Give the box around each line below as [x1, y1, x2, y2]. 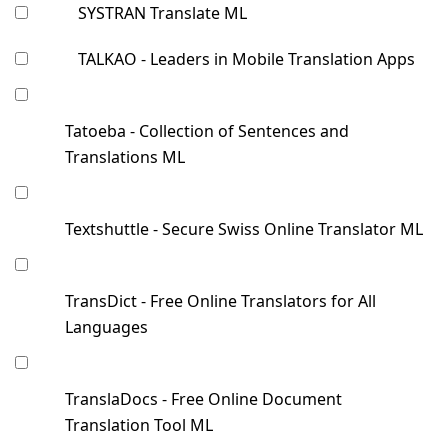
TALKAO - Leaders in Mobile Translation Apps [78, 48, 415, 71]
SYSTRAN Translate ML [78, 2, 247, 25]
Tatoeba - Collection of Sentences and [65, 120, 349, 143]
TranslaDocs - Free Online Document [65, 388, 342, 411]
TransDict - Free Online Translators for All [65, 290, 376, 313]
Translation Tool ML [65, 414, 213, 437]
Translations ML [65, 146, 185, 169]
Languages [65, 316, 148, 339]
